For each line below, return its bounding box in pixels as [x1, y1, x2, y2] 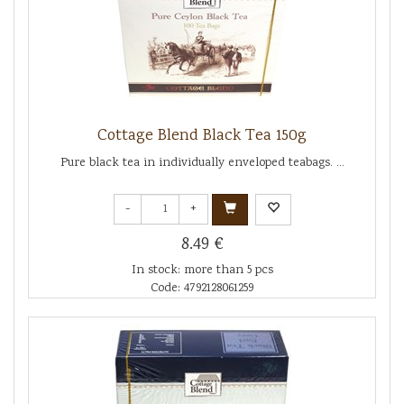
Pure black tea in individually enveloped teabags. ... [60, 153, 344, 172]
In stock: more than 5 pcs [131, 261, 273, 280]
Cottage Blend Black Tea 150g [97, 124, 307, 148]
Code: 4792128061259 [151, 279, 253, 298]
